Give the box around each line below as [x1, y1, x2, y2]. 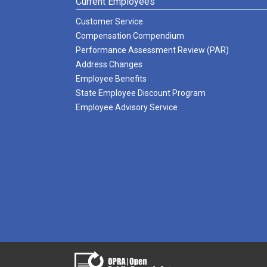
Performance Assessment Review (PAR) [76, 45, 229, 55]
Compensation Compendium [76, 31, 184, 41]
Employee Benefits [76, 74, 147, 83]
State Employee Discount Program [76, 88, 206, 98]
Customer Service [76, 17, 143, 26]
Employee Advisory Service [76, 103, 178, 112]
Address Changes [76, 60, 142, 69]
